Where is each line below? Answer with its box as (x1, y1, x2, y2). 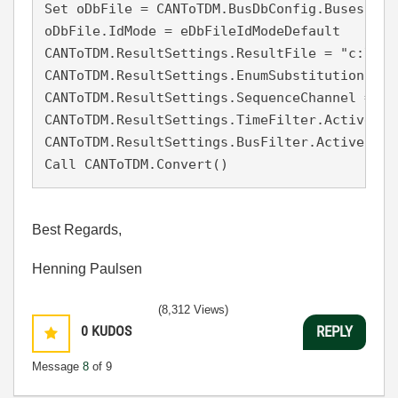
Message (32, 359, 83, 373)
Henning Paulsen (32, 260, 142, 276)
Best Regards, (32, 221, 122, 237)
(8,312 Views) (158, 302, 228, 316)
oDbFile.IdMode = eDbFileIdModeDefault (44, 23, 340, 39)
